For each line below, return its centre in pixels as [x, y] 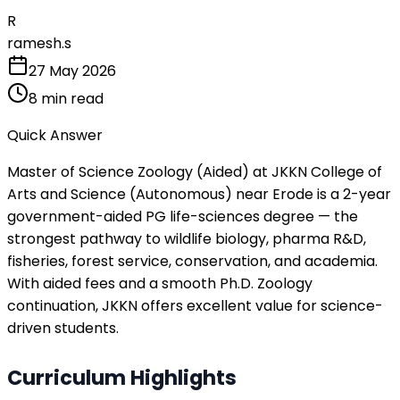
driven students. [63, 328]
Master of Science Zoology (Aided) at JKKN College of [195, 171]
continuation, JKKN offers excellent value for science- [195, 305]
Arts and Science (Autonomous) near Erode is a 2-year [199, 194]
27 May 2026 [72, 71]
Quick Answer [55, 135]
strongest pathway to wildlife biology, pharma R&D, [187, 238]
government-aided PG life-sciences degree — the [183, 216]
